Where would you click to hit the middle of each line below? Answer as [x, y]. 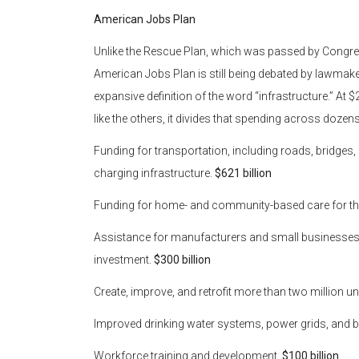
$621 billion [243, 173]
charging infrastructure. [154, 173]
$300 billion [182, 260]
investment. [124, 260]
